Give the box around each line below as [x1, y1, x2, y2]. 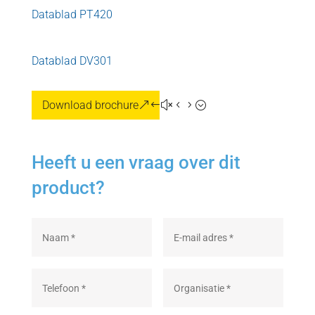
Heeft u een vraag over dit [31, 152, 240, 173]
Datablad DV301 [31, 54, 112, 67]
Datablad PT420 [31, 8, 112, 21]
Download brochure [41, 98, 139, 112]
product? [31, 177, 105, 198]
